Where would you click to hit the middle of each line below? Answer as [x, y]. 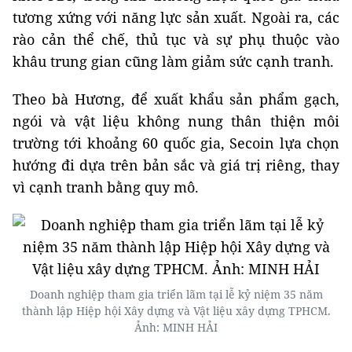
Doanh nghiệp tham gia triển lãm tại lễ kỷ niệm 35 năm [176, 294]
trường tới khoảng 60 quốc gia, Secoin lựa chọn [176, 143]
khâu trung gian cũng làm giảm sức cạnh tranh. [173, 61]
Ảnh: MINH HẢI [176, 327]
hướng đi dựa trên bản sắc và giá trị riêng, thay [176, 165]
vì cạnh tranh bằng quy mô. [106, 187]
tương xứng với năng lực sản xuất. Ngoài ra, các [176, 17]
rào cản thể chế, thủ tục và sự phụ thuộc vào [176, 39]
